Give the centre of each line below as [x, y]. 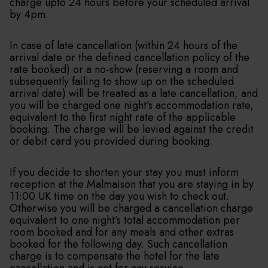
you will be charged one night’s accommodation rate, [132, 105]
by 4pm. [29, 14]
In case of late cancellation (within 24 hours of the [124, 45]
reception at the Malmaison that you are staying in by [132, 184]
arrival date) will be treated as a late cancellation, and [134, 93]
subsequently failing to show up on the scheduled [122, 81]
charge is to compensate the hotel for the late [115, 256]
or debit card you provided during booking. [111, 141]
